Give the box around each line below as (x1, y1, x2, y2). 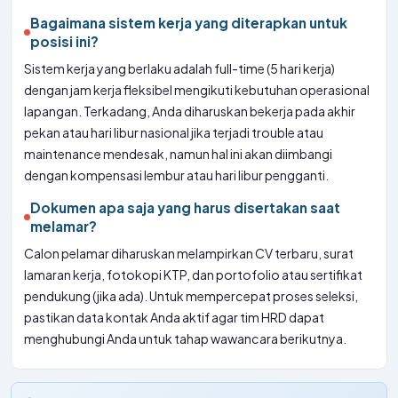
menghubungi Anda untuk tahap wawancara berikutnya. (24, 330, 346, 346)
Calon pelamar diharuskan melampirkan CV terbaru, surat (24, 245, 354, 261)
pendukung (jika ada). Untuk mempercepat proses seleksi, (24, 288, 358, 304)
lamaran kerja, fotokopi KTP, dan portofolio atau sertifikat (24, 267, 362, 283)
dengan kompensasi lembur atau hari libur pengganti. (24, 167, 329, 183)
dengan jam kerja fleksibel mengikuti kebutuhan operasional (24, 82, 370, 98)
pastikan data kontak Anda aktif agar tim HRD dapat (24, 309, 324, 325)
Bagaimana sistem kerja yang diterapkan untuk (30, 14, 347, 31)
